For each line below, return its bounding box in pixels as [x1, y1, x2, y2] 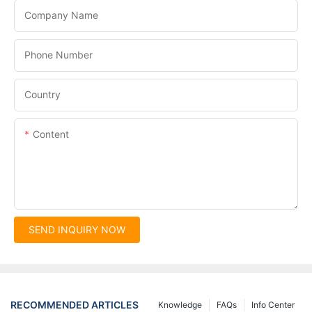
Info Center [251, 299, 295, 310]
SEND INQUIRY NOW [29, 223, 125, 235]
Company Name [24, 8, 98, 21]
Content [33, 127, 69, 140]
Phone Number [24, 48, 93, 61]
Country [24, 88, 61, 100]
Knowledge [158, 299, 202, 310]
